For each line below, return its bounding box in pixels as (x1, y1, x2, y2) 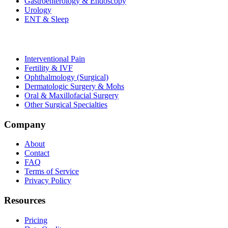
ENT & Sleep (24, 15, 69, 24)
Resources (4, 194, 45, 206)
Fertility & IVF (24, 63, 73, 72)
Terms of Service (24, 167, 79, 176)
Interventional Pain (24, 54, 85, 63)
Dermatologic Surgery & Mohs (24, 81, 124, 91)
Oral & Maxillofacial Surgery (24, 91, 119, 100)
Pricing (24, 215, 47, 224)
